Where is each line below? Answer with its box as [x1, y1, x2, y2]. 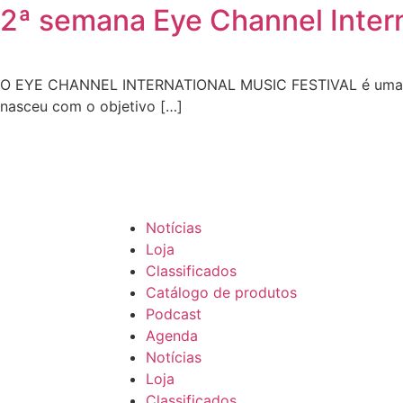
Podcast [146, 304, 201, 323]
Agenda [146, 326, 198, 345]
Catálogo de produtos [146, 282, 297, 301]
